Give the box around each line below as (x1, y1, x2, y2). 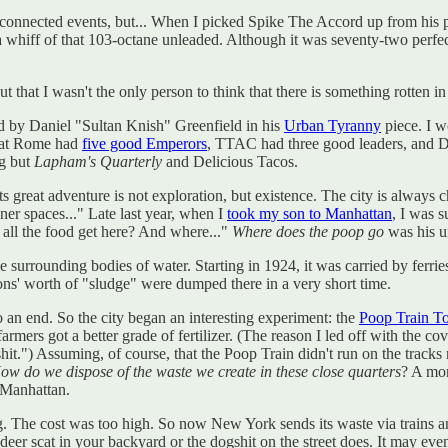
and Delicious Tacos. (162, 152, 298, 170)
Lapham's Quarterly (34, 152, 162, 170)
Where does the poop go (232, 222, 384, 240)
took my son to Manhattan (227, 204, 392, 222)
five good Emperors (82, 134, 207, 152)
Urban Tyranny (284, 116, 381, 134)
